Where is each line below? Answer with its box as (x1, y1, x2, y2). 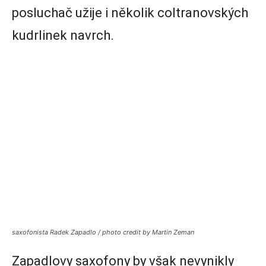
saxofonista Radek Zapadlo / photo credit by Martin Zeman (12, 228, 194, 237)
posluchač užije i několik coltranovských (12, 5, 248, 21)
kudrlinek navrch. (12, 28, 114, 43)
